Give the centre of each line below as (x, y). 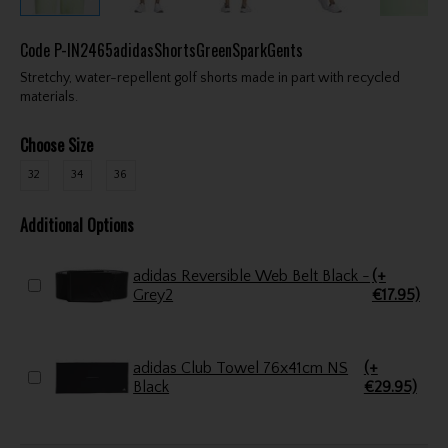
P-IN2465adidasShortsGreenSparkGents (178, 49)
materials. (48, 96)
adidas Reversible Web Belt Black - (228, 275)
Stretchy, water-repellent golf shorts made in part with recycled (209, 77)
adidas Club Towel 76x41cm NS (241, 367)
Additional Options (76, 224)
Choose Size (56, 144)
